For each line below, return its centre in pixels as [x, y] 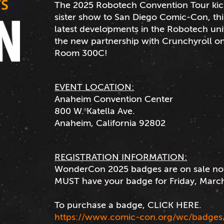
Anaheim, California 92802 [110, 123]
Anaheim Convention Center [114, 99]
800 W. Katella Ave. [95, 111]
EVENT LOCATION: [94, 87]
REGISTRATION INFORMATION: [121, 157]
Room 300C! [81, 53]
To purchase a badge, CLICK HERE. [129, 205]
